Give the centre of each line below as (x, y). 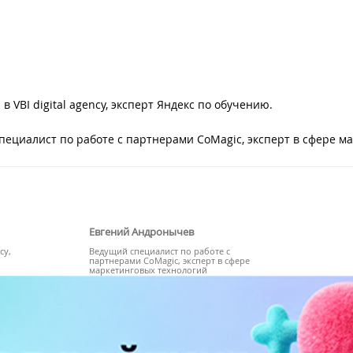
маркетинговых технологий (149, 269)
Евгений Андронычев (142, 232)
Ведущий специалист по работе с (160, 251)
